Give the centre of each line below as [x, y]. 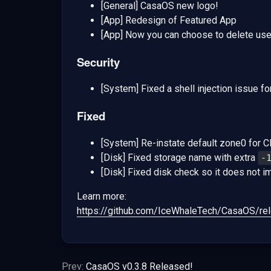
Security [98, 62]
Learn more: [102, 196]
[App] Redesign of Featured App [169, 20]
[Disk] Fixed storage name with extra [179, 157]
